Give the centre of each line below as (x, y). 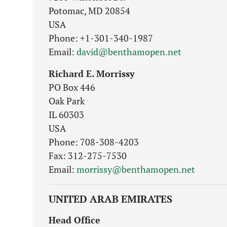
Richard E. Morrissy (92, 73)
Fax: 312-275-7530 (88, 156)
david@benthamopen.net (129, 52)
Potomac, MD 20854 (89, 11)
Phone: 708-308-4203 (94, 142)
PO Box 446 (72, 87)
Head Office (74, 220)
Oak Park (67, 101)
